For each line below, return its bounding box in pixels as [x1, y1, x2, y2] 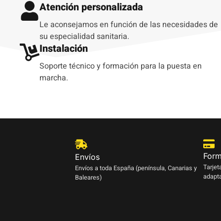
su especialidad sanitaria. [39, 31, 129, 43]
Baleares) [75, 173, 102, 183]
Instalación [39, 41, 88, 56]
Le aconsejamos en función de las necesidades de [39, 19, 218, 31]
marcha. [39, 72, 68, 84]
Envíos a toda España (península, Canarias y [75, 164, 197, 173]
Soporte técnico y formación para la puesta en [39, 60, 202, 73]
